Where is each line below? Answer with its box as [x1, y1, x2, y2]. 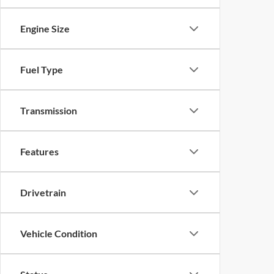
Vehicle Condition [20, 228, 97, 239]
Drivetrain [20, 187, 66, 198]
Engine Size [20, 23, 70, 34]
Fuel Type [20, 64, 63, 75]
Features [20, 146, 59, 157]
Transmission [20, 105, 77, 116]
